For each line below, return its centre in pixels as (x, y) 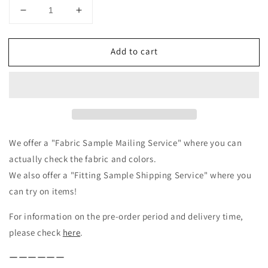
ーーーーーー (37, 257)
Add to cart (134, 51)
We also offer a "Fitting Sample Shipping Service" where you (130, 175)
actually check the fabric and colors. (83, 159)
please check (36, 232)
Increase (98, 15)
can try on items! (43, 191)
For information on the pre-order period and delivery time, (126, 216)
